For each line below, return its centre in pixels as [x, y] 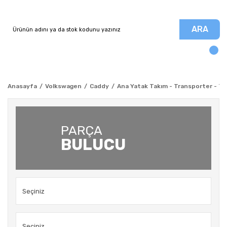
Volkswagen [63, 86]
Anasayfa [22, 86]
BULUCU [93, 144]
